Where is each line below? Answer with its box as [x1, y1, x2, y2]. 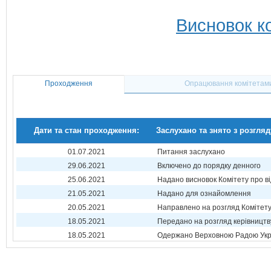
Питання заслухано [157, 148, 225, 156]
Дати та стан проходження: [33, 126, 139, 135]
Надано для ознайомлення [157, 189, 251, 198]
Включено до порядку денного [157, 162, 261, 170]
